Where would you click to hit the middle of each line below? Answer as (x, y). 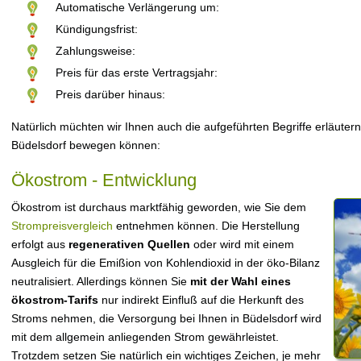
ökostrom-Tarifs (55, 300)
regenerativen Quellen (129, 244)
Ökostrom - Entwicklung (104, 180)
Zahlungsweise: (95, 51)
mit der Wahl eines (241, 281)
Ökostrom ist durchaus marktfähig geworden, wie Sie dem (159, 207)
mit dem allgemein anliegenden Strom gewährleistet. (145, 337)
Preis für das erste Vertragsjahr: (137, 73)
